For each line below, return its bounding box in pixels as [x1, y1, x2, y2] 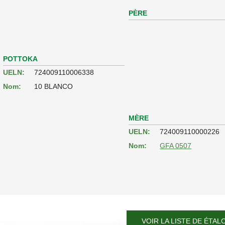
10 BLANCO [34, 82, 73, 90]
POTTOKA [3, 54, 38, 63]
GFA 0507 [160, 141, 192, 150]
